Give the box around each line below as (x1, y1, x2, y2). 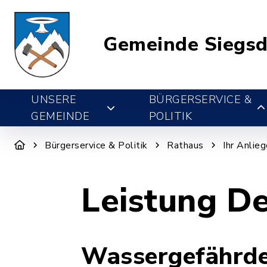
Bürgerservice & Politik (45, 139, 148, 152)
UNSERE (31, 92, 76, 107)
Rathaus (167, 139, 204, 152)
